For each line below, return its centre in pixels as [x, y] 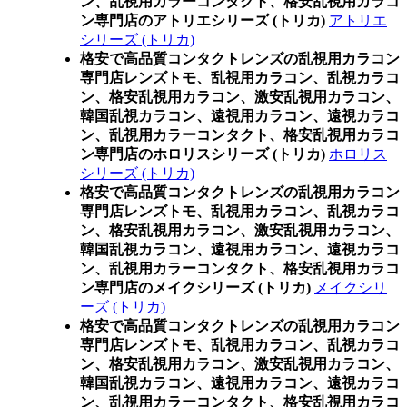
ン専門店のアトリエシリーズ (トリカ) [203, 20]
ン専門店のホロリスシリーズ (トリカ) [203, 154]
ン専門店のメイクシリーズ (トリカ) [195, 288]
